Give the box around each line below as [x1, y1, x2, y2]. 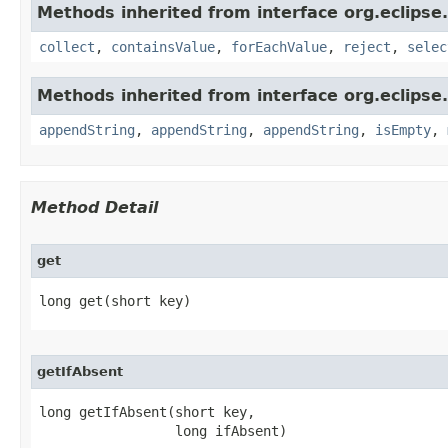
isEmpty [375, 122, 431, 138]
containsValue [111, 39, 215, 55]
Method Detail [31, 198, 158, 217]
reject [343, 39, 391, 55]
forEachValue [231, 39, 327, 55]
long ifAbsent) [39, 423, 287, 439]
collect [39, 39, 95, 55]
